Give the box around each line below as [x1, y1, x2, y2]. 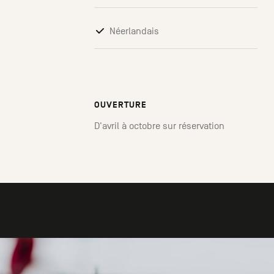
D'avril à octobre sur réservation [94, 120, 224, 132]
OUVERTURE [94, 100, 147, 111]
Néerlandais [109, 26, 159, 37]
